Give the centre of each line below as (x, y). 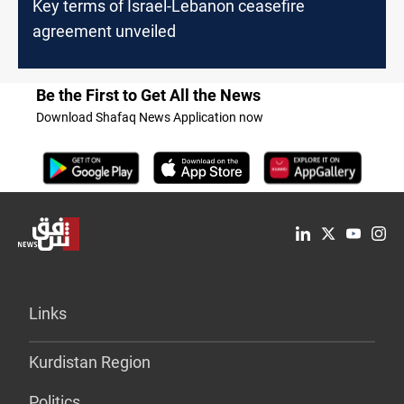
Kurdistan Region (90, 362)
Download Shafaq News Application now (150, 117)
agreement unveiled (104, 31)
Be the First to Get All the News (148, 95)
